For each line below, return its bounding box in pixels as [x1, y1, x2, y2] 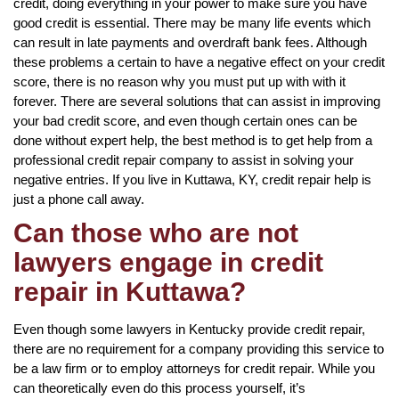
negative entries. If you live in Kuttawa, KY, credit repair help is [13, 171, 371, 187]
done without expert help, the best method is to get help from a [13, 132, 372, 148]
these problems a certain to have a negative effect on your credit [13, 53, 385, 69]
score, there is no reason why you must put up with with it [13, 73, 346, 89]
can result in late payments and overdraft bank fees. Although [13, 34, 367, 50]
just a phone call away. [13, 191, 144, 207]
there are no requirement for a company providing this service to [13, 340, 384, 356]
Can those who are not [13, 217, 298, 248]
